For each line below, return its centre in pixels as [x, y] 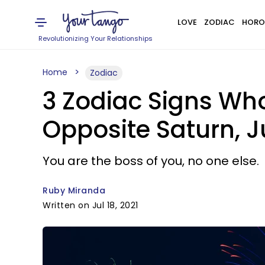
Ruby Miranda [74, 190]
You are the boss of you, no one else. [151, 161]
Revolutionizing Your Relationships [96, 38]
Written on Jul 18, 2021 [91, 205]
